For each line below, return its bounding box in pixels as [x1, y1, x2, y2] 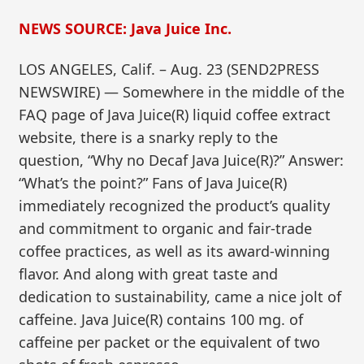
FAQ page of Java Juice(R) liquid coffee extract [19, 104, 331, 124]
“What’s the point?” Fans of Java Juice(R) [19, 172, 288, 193]
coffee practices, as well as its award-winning [19, 240, 331, 261]
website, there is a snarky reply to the [19, 127, 279, 147]
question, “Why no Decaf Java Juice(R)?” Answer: [19, 149, 344, 170]
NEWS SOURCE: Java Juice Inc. [19, 19, 232, 38]
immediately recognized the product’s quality [19, 195, 331, 215]
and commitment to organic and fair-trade [19, 218, 313, 238]
